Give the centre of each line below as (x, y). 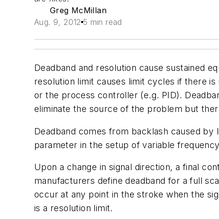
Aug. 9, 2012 (58, 22)
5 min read (102, 22)
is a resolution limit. (74, 208)
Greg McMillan (78, 10)
